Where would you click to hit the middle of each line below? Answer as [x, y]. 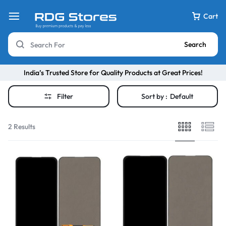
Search [195, 44]
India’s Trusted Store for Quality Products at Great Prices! [113, 72]
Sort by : [155, 96]
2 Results [22, 126]
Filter [65, 96]
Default [182, 96]
